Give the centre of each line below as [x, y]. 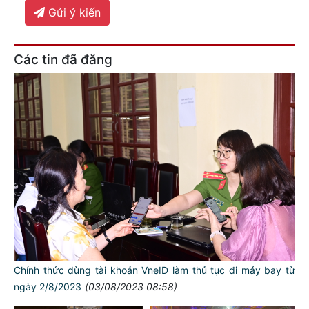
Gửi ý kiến [73, 13]
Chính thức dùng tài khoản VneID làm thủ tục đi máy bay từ [154, 270]
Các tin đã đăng [63, 60]
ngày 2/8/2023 [48, 287]
